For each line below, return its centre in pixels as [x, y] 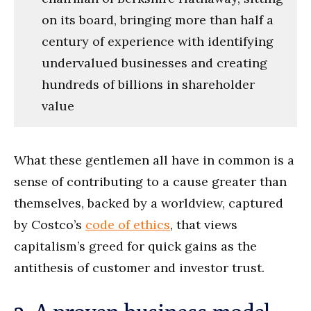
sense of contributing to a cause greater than [150, 181]
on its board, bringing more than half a [158, 19]
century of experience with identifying [158, 41]
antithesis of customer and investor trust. [139, 267]
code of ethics [128, 224]
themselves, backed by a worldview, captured [149, 203]
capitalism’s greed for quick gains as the [135, 246]
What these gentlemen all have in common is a [154, 160]
